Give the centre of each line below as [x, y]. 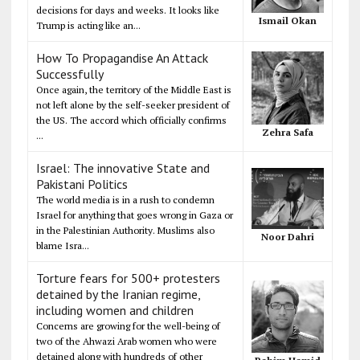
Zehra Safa [287, 133]
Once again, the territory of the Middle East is [133, 89]
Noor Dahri [287, 236]
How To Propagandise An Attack [122, 57]
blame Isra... [62, 245]
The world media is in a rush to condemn [125, 199]
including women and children [115, 310]
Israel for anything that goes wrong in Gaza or [134, 215]
